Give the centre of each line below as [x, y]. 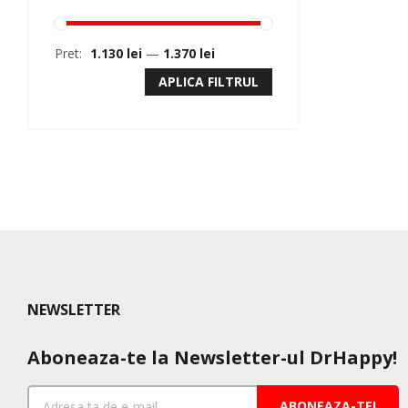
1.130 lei [116, 53]
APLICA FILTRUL [208, 82]
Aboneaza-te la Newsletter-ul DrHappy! [212, 357]
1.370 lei [189, 53]
